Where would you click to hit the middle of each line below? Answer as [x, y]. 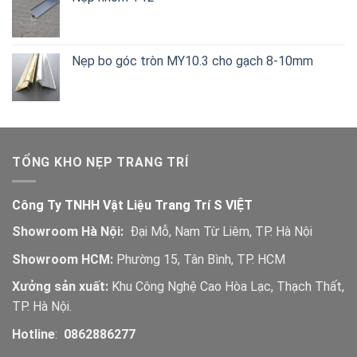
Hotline [33, 334]
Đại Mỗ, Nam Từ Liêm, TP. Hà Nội [218, 232]
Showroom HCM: [63, 259]
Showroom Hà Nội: [68, 232]
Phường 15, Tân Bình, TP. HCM [199, 259]
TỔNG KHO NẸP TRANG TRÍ [100, 162]
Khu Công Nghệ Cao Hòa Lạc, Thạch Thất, [226, 287]
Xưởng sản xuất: [60, 287]
